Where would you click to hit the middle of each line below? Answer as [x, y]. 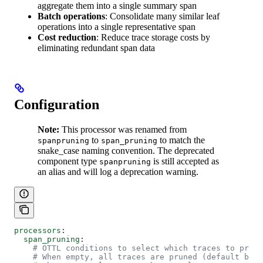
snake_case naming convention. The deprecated [126, 150]
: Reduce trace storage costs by [153, 38]
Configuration [57, 104]
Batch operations [71, 16]
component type [68, 161]
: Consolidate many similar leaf [162, 16]
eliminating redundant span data [96, 48]
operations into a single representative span [117, 27]
